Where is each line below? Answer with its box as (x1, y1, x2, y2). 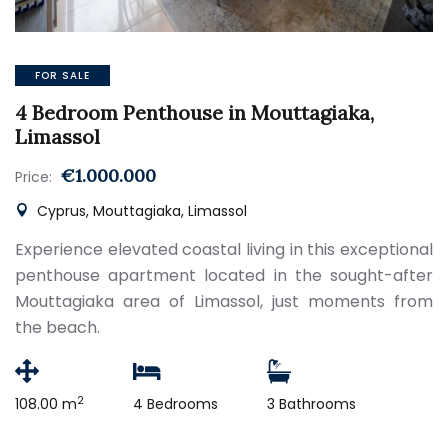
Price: (15, 167, 52, 187)
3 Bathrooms (267, 394, 356, 414)
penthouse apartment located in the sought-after (15, 264, 433, 287)
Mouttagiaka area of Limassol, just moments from (15, 290, 433, 313)
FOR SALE (35, 68, 90, 83)
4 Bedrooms (133, 394, 218, 414)
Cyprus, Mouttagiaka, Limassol (33, 201, 247, 221)
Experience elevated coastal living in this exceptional (15, 238, 433, 261)
